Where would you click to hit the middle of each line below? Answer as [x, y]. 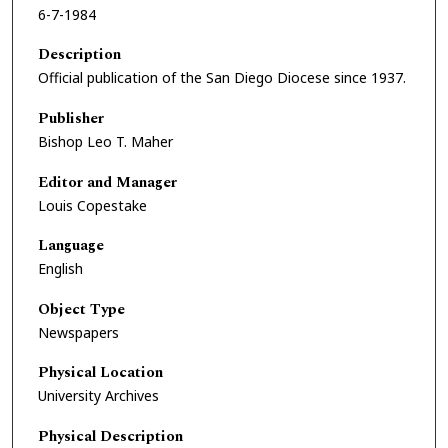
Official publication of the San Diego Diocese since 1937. [222, 78]
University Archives [98, 396]
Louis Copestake [92, 205]
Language [71, 246]
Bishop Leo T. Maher [105, 141]
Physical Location [100, 373]
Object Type [81, 309]
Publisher [71, 118]
